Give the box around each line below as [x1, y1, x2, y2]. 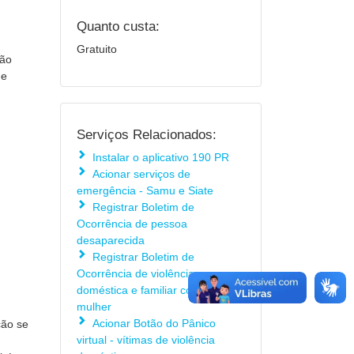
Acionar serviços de [92, 168, 190, 180]
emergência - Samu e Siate [77, 184, 213, 197]
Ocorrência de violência [77, 267, 194, 280]
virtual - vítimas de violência [77, 333, 215, 346]
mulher [77, 300, 111, 313]
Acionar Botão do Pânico [92, 317, 216, 330]
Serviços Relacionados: [77, 126, 217, 142]
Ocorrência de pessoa [77, 217, 187, 230]
